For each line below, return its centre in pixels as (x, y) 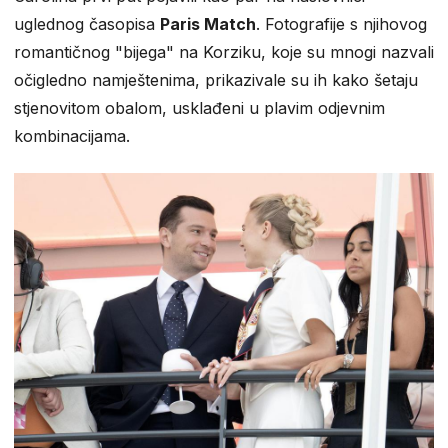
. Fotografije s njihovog (341, 23)
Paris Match (208, 23)
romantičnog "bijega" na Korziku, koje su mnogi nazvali (224, 51)
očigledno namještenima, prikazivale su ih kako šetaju (216, 79)
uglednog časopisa (87, 23)
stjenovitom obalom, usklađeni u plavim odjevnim (199, 107)
